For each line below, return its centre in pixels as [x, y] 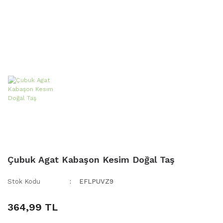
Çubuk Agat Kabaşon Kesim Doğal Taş [91, 160]
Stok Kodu [24, 182]
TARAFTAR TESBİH [41, 18]
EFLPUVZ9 [97, 182]
